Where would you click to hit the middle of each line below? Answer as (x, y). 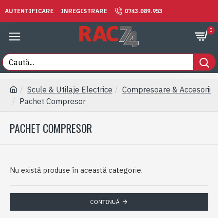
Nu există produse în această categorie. (76, 170)
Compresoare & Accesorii (166, 90)
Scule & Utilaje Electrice (70, 90)
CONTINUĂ (105, 202)
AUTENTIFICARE (29, 11)
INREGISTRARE (84, 11)
